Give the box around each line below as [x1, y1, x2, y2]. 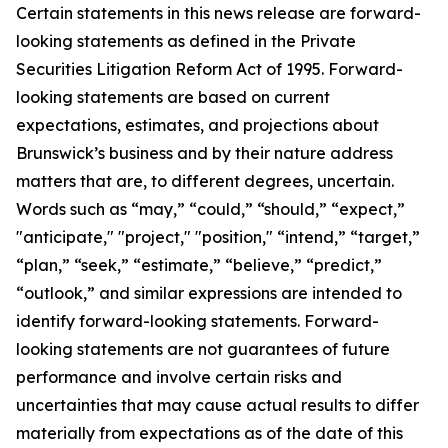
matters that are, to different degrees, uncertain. [16, 171, 394, 191]
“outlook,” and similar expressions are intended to [16, 283, 402, 303]
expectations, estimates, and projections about [16, 115, 379, 135]
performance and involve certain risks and [16, 367, 342, 387]
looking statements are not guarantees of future [16, 339, 390, 359]
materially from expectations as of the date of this [16, 423, 403, 443]
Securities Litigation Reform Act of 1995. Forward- [16, 59, 403, 79]
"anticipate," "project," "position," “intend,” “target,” [16, 227, 420, 247]
